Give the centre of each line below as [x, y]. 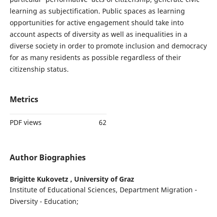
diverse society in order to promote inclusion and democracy [108, 46]
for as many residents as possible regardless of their [95, 58]
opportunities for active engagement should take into [96, 23]
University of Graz [104, 179]
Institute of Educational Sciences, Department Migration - [103, 190]
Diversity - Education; [44, 201]
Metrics [24, 100]
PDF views [25, 123]
